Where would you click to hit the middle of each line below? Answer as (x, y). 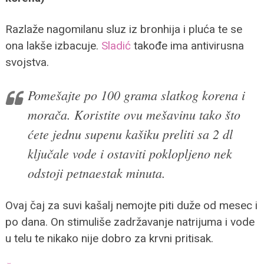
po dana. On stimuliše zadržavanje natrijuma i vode (130, 222)
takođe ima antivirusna (187, 45)
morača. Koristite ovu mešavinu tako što (134, 114)
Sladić (116, 45)
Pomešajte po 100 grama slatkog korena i (136, 95)
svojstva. (27, 62)
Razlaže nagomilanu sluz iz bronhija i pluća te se (123, 29)
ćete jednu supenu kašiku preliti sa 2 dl (130, 133)
